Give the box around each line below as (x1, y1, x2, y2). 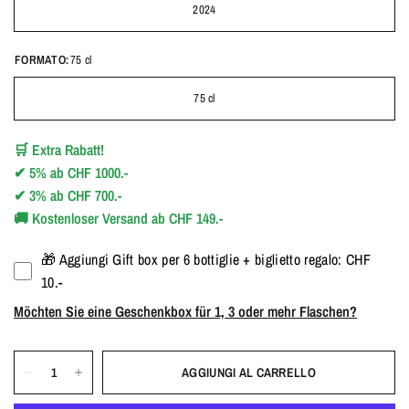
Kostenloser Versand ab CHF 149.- (32, 208, 224, 228)
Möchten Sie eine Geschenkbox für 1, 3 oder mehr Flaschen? (14, 301, 358, 321)
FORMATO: (15, 52, 69, 68)
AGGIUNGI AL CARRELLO (182, 364, 316, 381)
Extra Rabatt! (32, 140, 105, 160)
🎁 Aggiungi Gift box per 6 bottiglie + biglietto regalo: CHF (40, 249, 371, 269)
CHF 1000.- (68, 163, 129, 183)
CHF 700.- (68, 185, 122, 205)
